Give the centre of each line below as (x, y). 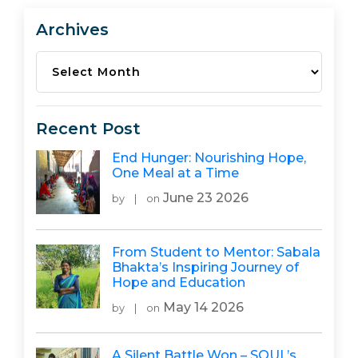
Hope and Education (179, 282)
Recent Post (88, 129)
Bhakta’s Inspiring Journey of (205, 267)
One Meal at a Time (175, 173)
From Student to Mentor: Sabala (216, 252)
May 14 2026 (202, 307)
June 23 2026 (204, 198)
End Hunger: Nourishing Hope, (209, 158)
